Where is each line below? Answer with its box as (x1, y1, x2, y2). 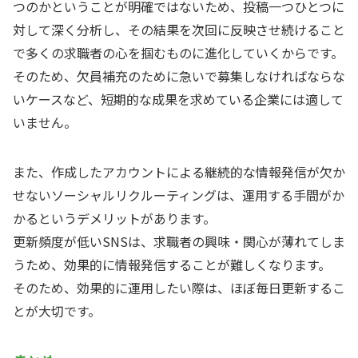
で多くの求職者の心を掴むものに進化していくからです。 (13, 42, 344, 62)
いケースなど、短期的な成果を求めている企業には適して (13, 89, 344, 109)
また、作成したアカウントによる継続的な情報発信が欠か (13, 161, 345, 181)
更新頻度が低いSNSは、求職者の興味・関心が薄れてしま (13, 231, 345, 251)
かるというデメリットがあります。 (13, 208, 216, 228)
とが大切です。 (13, 300, 101, 320)
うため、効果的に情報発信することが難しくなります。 (13, 254, 331, 274)
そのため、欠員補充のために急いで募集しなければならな (13, 66, 345, 86)
